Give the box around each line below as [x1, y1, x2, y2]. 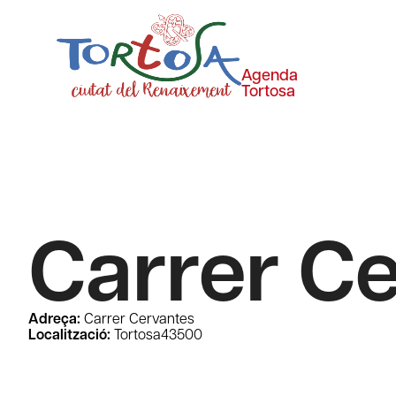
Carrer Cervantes [80, 308, 194, 327]
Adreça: [28, 308, 80, 328]
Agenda [241, 64, 299, 85]
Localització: [28, 324, 110, 344]
